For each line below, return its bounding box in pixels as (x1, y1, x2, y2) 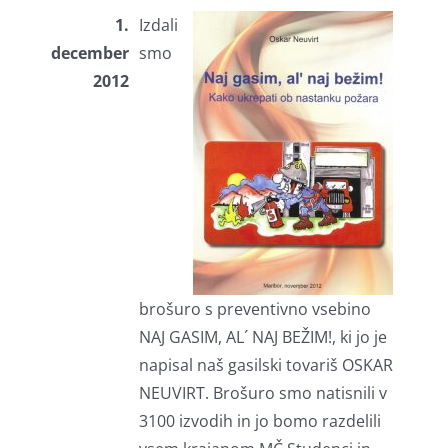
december (50, 42, 129, 65)
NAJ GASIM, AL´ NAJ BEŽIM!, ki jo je (138, 326, 387, 349)
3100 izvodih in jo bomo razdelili (138, 410, 381, 433)
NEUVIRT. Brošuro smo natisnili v (138, 382, 387, 405)
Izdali (138, 14, 178, 37)
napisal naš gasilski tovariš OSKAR (138, 354, 393, 377)
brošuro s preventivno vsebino (138, 298, 371, 321)
